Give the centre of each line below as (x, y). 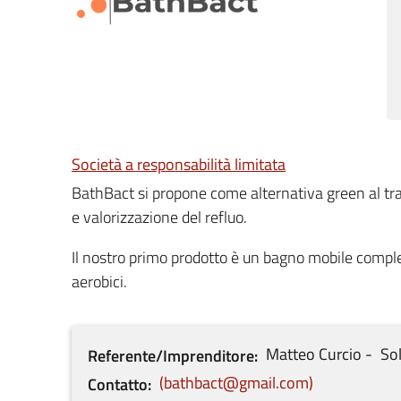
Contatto (118, 384)
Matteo (290, 354)
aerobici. (99, 281)
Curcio (340, 354)
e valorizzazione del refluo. (159, 217)
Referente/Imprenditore (171, 355)
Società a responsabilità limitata (179, 165)
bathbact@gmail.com (236, 382)
